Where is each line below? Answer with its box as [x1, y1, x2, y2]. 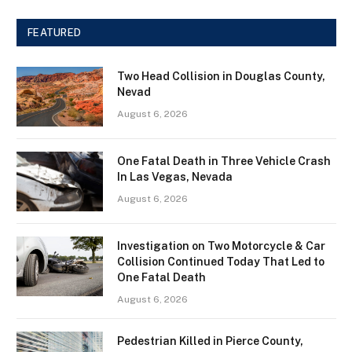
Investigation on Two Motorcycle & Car [117, 240, 325, 253]
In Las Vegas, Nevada [117, 170, 233, 184]
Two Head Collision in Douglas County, [117, 70, 325, 83]
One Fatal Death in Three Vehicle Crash [117, 155, 331, 168]
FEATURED [27, 27, 82, 39]
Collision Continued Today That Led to [117, 255, 324, 269]
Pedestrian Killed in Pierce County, [117, 335, 303, 348]
